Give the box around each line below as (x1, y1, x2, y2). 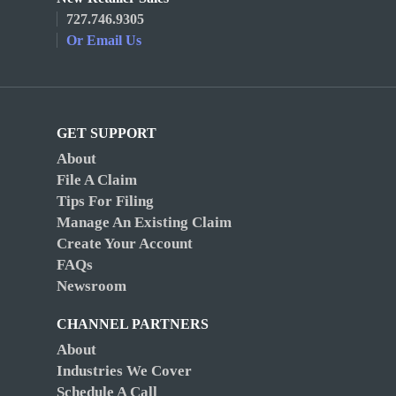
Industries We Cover (57, 362, 192, 379)
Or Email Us (66, 33, 141, 48)
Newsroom (57, 278, 126, 294)
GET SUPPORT (57, 126, 156, 141)
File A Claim (57, 171, 137, 188)
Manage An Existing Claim (57, 214, 232, 231)
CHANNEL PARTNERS (57, 316, 209, 331)
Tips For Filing (57, 193, 154, 209)
